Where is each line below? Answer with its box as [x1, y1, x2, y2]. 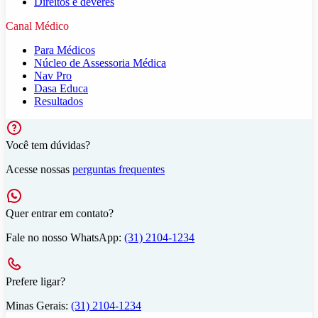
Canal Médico [6, 20, 69, 33]
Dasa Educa [34, 82, 88, 95]
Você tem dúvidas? [6, 139, 90, 152]
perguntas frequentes [72, 163, 165, 176]
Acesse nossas [6, 163, 72, 176]
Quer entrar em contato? [6, 207, 114, 220]
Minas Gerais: [6, 300, 71, 312]
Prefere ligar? [6, 275, 65, 288]
